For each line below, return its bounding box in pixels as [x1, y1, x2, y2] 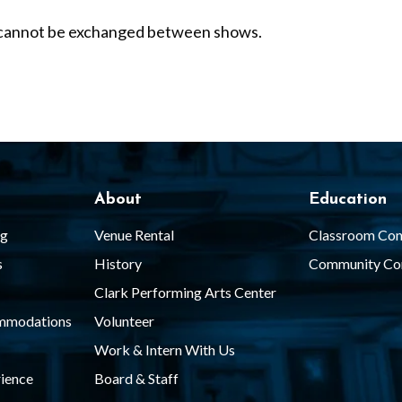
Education [308, 191, 387, 208]
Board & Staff [93, 370, 179, 387]
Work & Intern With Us [93, 341, 235, 358]
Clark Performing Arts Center [93, 284, 276, 301]
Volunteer [93, 312, 154, 329]
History [93, 255, 142, 272]
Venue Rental [93, 226, 174, 243]
